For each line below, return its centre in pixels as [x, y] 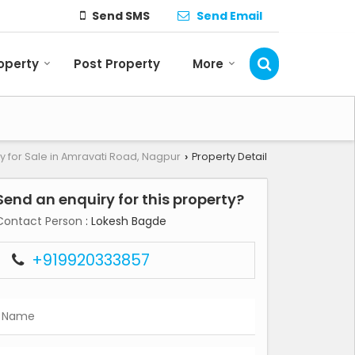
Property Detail [228, 157]
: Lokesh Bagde [124, 221]
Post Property [117, 64]
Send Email [229, 15]
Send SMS [121, 15]
